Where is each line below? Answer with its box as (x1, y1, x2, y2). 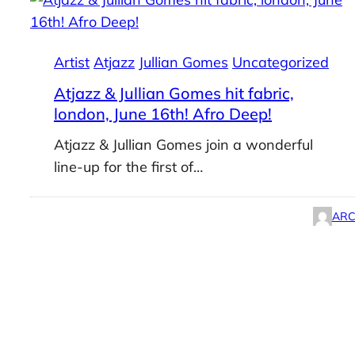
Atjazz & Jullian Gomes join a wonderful (53, 135, 313, 154)
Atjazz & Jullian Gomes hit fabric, (53, 82, 294, 103)
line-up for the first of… (53, 157, 203, 176)
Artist (53, 52, 90, 71)
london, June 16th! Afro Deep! (53, 103, 272, 124)
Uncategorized (231, 52, 329, 71)
